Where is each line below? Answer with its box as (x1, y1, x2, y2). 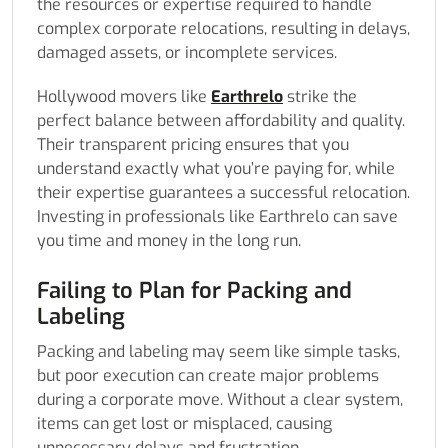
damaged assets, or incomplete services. (37, 42, 337, 64)
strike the (283, 86, 357, 108)
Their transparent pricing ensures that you (37, 134, 349, 156)
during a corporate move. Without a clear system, (37, 389, 403, 411)
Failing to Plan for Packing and (37, 276, 352, 306)
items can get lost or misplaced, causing (37, 413, 332, 435)
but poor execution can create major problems (37, 365, 379, 387)
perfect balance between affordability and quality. (37, 110, 405, 132)
